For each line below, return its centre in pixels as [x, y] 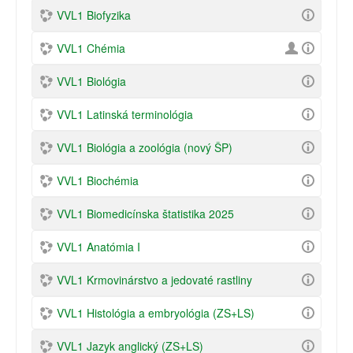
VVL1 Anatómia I [98, 247]
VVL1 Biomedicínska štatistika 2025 [145, 214]
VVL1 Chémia [91, 48]
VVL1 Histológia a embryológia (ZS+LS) [156, 313]
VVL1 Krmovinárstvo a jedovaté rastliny [154, 280]
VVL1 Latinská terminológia [125, 114]
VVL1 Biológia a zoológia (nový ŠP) [145, 147]
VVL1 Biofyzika [94, 15]
